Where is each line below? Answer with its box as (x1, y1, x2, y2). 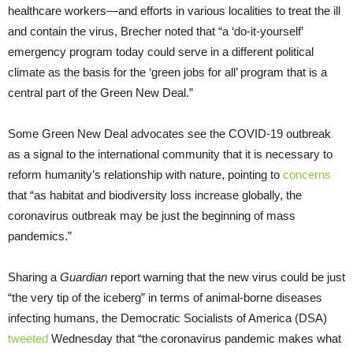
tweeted (8, 331, 48, 345)
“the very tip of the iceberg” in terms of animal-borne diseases (8, 290, 322, 304)
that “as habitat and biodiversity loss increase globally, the (8, 188, 302, 202)
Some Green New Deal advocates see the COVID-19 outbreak (8, 126, 331, 140)
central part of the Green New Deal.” (8, 85, 193, 99)
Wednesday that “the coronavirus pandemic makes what (48, 331, 341, 345)
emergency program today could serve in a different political (8, 44, 314, 58)
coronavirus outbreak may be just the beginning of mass (8, 208, 295, 222)
